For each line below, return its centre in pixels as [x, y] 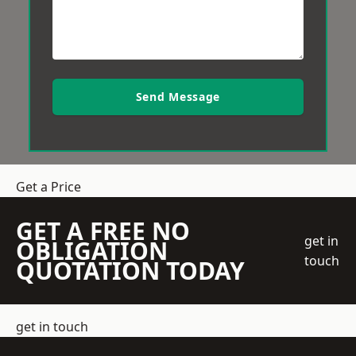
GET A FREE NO [103, 231]
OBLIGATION [92, 251]
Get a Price [48, 187]
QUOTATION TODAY [130, 271]
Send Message [178, 97]
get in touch [52, 327]
